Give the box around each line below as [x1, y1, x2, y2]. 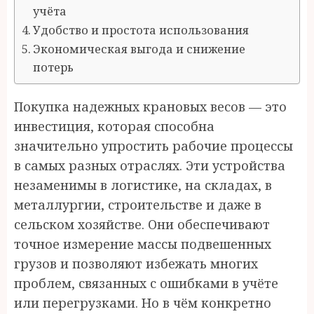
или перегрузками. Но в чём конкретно [14, 294, 271, 311]
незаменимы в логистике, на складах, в [14, 177, 272, 193]
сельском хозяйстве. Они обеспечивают [14, 216, 270, 233]
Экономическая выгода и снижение [33, 41, 246, 57]
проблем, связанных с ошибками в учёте [14, 275, 278, 292]
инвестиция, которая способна [14, 118, 214, 135]
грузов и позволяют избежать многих [14, 255, 258, 272]
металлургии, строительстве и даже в [14, 196, 261, 213]
